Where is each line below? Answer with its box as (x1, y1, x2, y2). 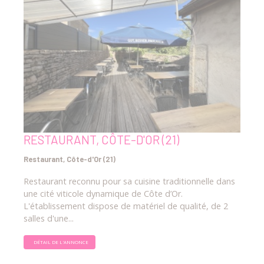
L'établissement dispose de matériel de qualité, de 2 (24, 200, 228, 212)
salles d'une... (24, 213, 74, 225)
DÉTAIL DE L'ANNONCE (34, 239, 88, 246)
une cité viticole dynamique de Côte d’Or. (24, 188, 183, 200)
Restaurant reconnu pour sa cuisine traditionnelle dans (24, 176, 235, 187)
